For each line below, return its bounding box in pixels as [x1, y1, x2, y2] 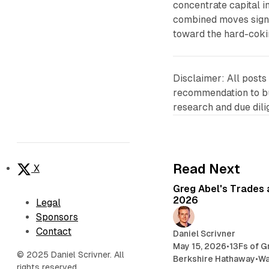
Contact [36, 226, 71, 237]
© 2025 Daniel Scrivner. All [17, 250, 124, 259]
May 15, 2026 [173, 241, 227, 252]
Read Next [173, 162, 241, 177]
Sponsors [36, 211, 78, 223]
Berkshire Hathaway [173, 254, 256, 264]
